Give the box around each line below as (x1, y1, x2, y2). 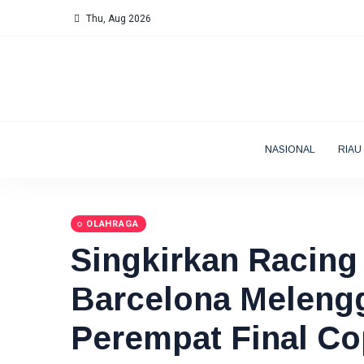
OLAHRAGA (86, 219, 139, 229)
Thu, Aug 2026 (84, 13, 151, 24)
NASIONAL (264, 144, 315, 155)
